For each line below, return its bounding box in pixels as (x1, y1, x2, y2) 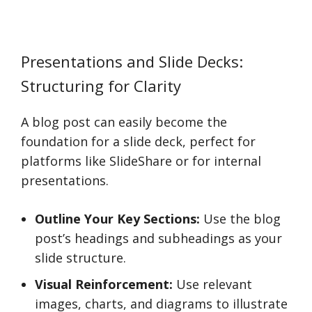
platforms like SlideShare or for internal (21, 153, 261, 169)
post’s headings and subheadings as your (35, 230, 282, 247)
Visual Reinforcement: (35, 276, 173, 292)
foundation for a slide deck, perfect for (21, 133, 256, 150)
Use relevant (173, 276, 252, 292)
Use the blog (200, 210, 281, 227)
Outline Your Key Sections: (35, 210, 200, 227)
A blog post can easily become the (21, 114, 227, 130)
